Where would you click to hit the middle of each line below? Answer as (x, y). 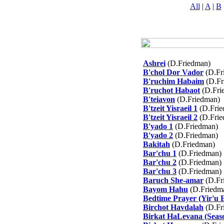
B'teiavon (159, 99)
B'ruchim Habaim (173, 81)
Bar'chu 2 (160, 162)
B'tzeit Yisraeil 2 (170, 117)
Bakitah (156, 144)
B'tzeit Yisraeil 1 (170, 108)
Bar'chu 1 (160, 153)
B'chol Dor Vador (173, 72)
